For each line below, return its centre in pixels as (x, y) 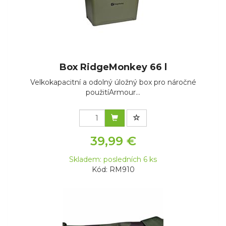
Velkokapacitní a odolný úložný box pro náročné (113, 82)
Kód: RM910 (113, 170)
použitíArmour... (113, 93)
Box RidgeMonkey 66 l (113, 67)
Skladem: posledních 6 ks (113, 160)
